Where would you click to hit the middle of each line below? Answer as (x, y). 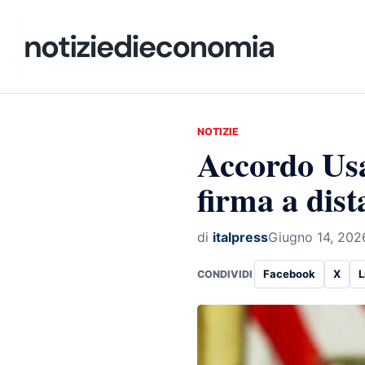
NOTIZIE (218, 132)
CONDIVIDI (225, 274)
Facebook (289, 274)
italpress (240, 237)
